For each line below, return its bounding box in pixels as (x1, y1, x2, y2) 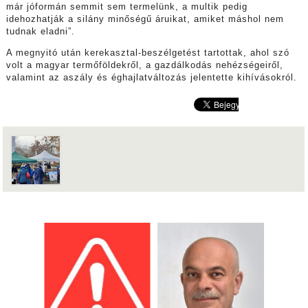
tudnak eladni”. (5, 26, 75, 36)
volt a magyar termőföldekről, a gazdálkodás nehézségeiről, (5, 60, 283, 70)
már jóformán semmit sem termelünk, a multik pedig (5, 1, 247, 12)
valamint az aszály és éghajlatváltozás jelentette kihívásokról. (5, 72, 297, 82)
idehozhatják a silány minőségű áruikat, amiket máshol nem (5, 14, 284, 24)
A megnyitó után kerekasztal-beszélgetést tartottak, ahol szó (5, 47, 289, 58)
